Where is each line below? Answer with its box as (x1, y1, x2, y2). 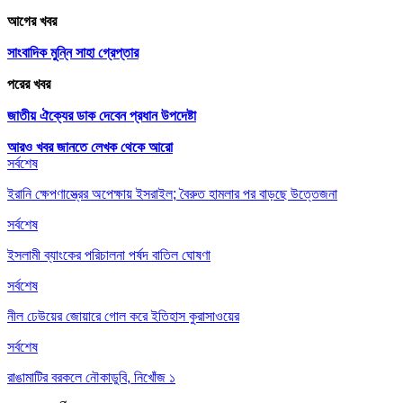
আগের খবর (7, 13, 57, 31)
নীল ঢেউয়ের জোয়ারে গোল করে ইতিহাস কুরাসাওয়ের (7, 309, 239, 325)
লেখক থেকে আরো (91, 139, 173, 157)
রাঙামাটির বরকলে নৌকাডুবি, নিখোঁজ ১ (7, 370, 175, 386)
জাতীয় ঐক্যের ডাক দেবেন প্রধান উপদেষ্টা (7, 107, 196, 125)
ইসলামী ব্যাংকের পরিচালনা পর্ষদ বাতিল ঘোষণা (7, 247, 210, 264)
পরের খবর (7, 76, 50, 94)
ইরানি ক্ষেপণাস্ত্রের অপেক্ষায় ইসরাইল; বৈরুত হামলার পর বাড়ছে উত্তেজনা (7, 186, 337, 202)
